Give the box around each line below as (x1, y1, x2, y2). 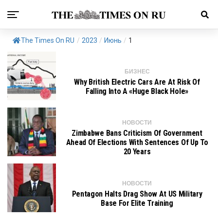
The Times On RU (21, 36, 74, 44)
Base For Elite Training (101, 198, 173, 208)
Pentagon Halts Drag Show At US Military (72, 189, 202, 199)
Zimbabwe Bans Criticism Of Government (72, 128, 202, 138)
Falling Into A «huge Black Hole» (86, 86, 188, 96)
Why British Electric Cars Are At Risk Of (74, 77, 200, 87)
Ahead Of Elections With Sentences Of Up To (66, 138, 208, 147)
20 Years (123, 147, 151, 156)
